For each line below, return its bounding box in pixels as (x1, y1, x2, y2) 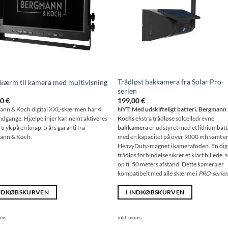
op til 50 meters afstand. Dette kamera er (118, 161, 224, 168)
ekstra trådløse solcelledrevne (135, 115, 215, 122)
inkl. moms (118, 214, 142, 220)
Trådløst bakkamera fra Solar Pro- (118, 77, 224, 86)
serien (118, 86, 137, 95)
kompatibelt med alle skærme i (118, 170, 199, 177)
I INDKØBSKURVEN (126, 188, 185, 195)
